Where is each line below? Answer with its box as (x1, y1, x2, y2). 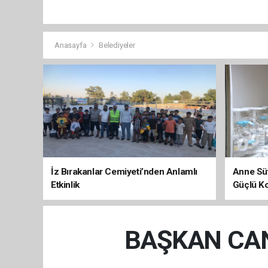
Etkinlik (51, 179, 80, 190)
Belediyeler (98, 40, 135, 50)
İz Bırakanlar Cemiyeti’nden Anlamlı (51, 166, 198, 177)
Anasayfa (54, 40, 89, 50)
